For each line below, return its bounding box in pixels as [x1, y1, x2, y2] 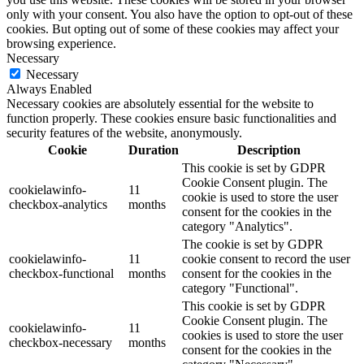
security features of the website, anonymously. [6, 125, 242, 140]
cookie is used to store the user [182, 189, 338, 204]
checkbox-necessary [9, 335, 112, 349]
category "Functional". [182, 280, 298, 295]
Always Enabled [6, 81, 92, 96]
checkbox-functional [9, 266, 114, 280]
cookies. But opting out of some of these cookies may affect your [6, 21, 339, 36]
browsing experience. [6, 36, 116, 50]
